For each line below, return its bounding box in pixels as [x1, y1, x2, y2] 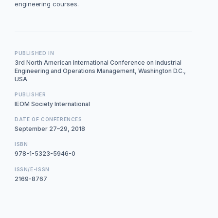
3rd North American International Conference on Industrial [15, 58, 182, 66]
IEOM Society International [15, 100, 90, 108]
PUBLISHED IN [15, 50, 54, 56]
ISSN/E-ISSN [15, 166, 50, 172]
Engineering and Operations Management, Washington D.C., [15, 67, 186, 74]
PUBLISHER [15, 91, 46, 97]
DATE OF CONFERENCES [15, 116, 82, 122]
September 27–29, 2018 [15, 125, 85, 132]
